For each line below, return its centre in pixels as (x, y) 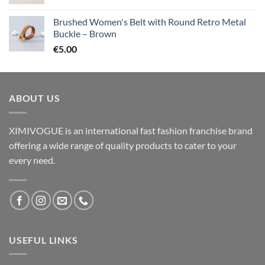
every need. (32, 160)
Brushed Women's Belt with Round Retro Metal (150, 22)
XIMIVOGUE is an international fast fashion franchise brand (131, 130)
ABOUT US (35, 98)
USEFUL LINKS (43, 240)
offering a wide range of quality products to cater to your (123, 145)
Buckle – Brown (85, 34)
